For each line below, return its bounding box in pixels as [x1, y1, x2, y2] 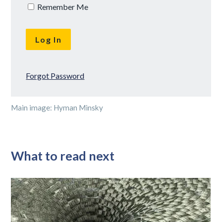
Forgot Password [26, 70, 85, 80]
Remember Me [36, 1, 89, 11]
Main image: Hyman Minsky [11, 103, 104, 112]
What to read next [11, 148, 115, 163]
